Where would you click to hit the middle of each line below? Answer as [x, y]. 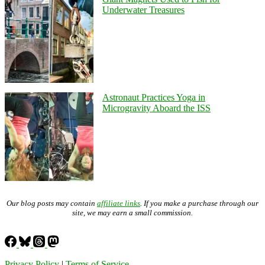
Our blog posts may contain [52, 203]
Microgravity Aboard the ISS [156, 108]
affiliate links [119, 203]
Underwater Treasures [143, 9]
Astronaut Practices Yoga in [154, 97]
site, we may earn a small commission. [132, 212]
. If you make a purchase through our [199, 203]
